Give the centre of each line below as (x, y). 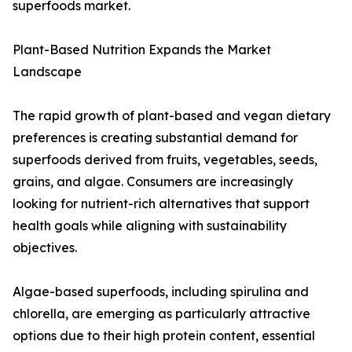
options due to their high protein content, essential (164, 336)
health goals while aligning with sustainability (150, 226)
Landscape (47, 72)
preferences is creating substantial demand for (155, 138)
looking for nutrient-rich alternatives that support (161, 204)
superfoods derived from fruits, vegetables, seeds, (165, 160)
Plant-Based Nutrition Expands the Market (142, 50)
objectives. (45, 248)
